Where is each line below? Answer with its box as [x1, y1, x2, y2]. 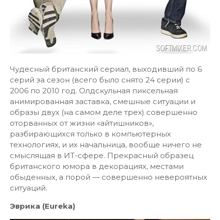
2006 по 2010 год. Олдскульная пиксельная [10, 86, 178, 95]
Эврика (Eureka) [10, 201, 75, 211]
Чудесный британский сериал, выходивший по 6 [10, 64, 202, 74]
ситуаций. [10, 183, 47, 192]
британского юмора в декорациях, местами [10, 162, 184, 171]
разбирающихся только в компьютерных [10, 129, 171, 138]
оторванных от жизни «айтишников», [10, 118, 154, 128]
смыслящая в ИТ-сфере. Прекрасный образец [10, 151, 193, 160]
